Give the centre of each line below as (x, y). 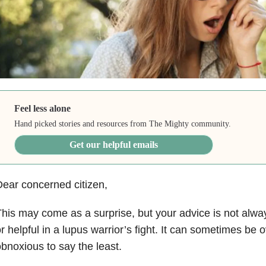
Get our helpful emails (114, 144)
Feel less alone (43, 108)
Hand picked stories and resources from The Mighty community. (123, 123)
